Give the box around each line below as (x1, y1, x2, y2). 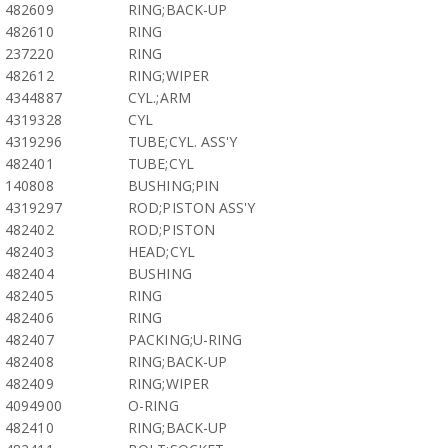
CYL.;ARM (128, 88, 191, 107)
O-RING (128, 396, 179, 415)
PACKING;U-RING (128, 330, 243, 349)
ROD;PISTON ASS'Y (128, 198, 256, 217)
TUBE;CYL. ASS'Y (128, 132, 238, 151)
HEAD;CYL (128, 242, 195, 261)
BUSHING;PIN (128, 176, 220, 195)
